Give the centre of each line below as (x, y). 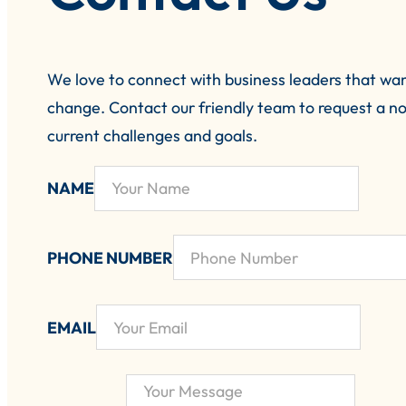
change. (78, 107)
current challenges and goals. (153, 135)
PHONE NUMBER (111, 257)
